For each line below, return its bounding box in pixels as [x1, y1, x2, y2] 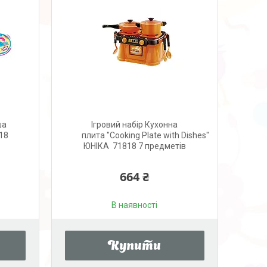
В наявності [111, 200, 158, 210]
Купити [108, 241, 162, 253]
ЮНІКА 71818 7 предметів [83, 141, 186, 151]
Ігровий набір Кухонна [91, 120, 178, 129]
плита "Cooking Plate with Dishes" [81, 131, 209, 140]
